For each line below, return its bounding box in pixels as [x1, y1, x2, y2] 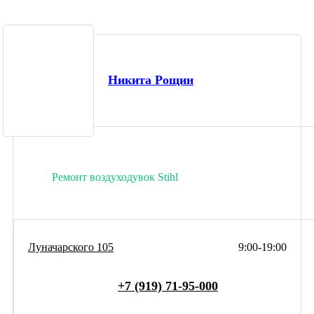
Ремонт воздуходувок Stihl [52, 170, 178, 183]
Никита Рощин [108, 73, 193, 88]
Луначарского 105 [28, 240, 114, 253]
